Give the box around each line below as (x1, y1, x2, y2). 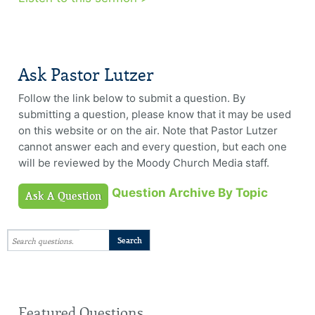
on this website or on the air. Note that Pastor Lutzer (18, 124, 278, 138)
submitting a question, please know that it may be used (18, 108, 291, 122)
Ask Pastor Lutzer (18, 65, 154, 86)
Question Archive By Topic (111, 186, 268, 200)
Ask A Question (25, 190, 101, 203)
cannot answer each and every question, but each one (18, 140, 287, 154)
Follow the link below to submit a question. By (18, 91, 245, 105)
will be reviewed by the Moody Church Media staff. (18, 156, 269, 170)
